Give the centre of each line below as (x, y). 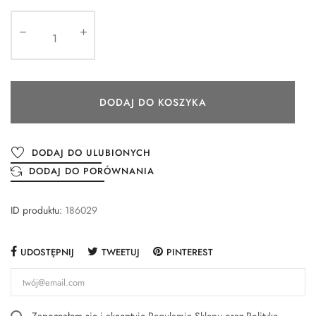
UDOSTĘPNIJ (47, 253)
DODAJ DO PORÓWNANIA (92, 171)
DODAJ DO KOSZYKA (153, 102)
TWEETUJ (121, 253)
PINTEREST (190, 253)
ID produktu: (36, 211)
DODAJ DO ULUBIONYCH (91, 153)
